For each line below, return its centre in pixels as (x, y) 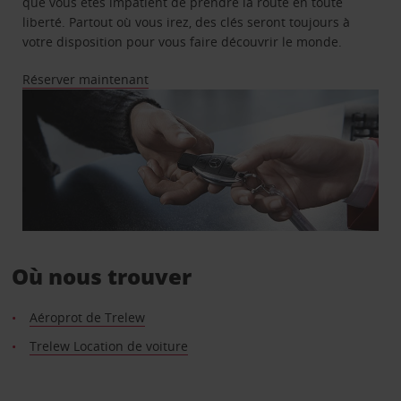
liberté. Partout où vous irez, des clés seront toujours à (187, 21)
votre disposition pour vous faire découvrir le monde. (183, 41)
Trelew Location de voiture (108, 346)
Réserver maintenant (86, 79)
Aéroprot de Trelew (87, 318)
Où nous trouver (101, 277)
